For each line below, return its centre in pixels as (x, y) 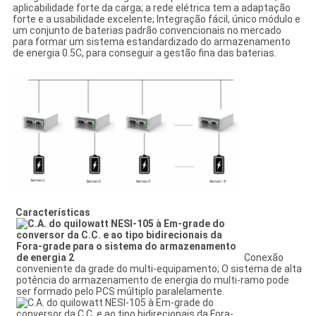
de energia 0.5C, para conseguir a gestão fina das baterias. (144, 53)
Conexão (264, 257)
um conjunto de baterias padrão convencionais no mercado (147, 30)
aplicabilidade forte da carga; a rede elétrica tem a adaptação (151, 7)
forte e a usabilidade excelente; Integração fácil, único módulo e (156, 19)
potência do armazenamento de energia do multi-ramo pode (153, 280)
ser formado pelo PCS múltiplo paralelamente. (121, 291)
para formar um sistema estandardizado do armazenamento (151, 41)
